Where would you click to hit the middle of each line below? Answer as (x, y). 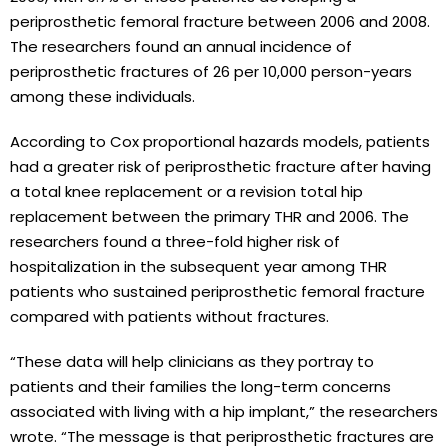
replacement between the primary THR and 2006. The (209, 216)
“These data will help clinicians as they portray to (192, 361)
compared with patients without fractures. (169, 316)
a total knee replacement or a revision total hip (186, 191)
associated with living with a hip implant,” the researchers (224, 411)
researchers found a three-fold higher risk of (175, 241)
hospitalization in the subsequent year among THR (198, 266)
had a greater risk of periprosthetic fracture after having (220, 166)
